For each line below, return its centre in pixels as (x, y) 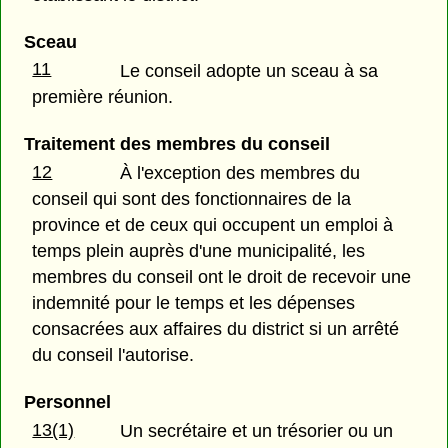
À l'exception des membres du (240, 173)
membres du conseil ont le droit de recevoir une (222, 277)
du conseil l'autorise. (113, 355)
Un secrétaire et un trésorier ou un (257, 431)
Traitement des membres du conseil (176, 143)
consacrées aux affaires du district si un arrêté (216, 329)
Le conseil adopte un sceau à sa (249, 70)
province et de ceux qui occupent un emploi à (213, 225)
